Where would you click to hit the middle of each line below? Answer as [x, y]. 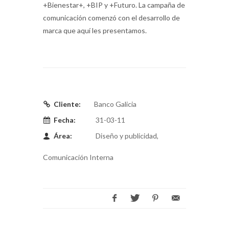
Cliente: [67, 104]
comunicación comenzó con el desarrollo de [111, 17]
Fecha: [65, 120]
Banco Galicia [115, 104]
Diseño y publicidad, [126, 135]
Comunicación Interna [78, 157]
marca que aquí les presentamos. [95, 30]
